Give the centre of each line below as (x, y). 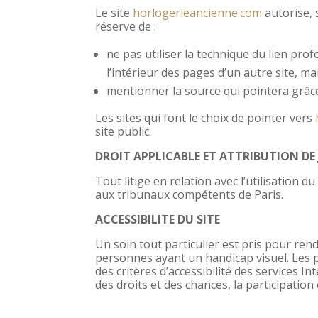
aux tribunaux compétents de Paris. (190, 194)
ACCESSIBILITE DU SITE (158, 219)
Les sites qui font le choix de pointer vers (205, 117)
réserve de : (126, 26)
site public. (124, 131)
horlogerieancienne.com (198, 12)
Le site (114, 12)
